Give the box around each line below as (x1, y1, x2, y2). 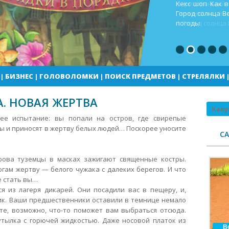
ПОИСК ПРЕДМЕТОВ (104, 72, 176, 81)
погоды (176, 18, 200, 28)
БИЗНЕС (5, 72, 33, 81)
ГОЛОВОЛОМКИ (39, 72, 99, 81)
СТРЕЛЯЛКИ (181, 72, 225, 81)
